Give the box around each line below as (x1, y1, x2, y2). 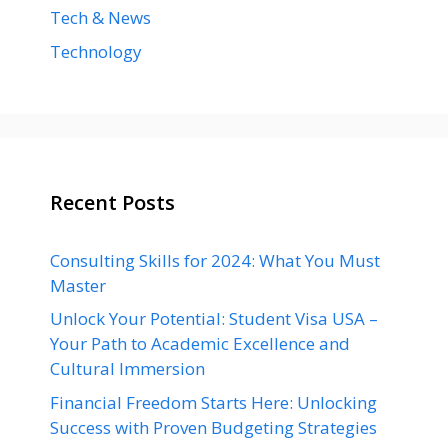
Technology (50, 39, 142, 63)
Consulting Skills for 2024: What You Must (50, 248, 380, 272)
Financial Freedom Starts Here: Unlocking (50, 390, 377, 414)
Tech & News (50, 6, 151, 29)
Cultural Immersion (50, 357, 205, 380)
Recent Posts (50, 188, 175, 216)
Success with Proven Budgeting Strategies (50, 415, 377, 439)
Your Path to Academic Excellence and (50, 332, 350, 355)
